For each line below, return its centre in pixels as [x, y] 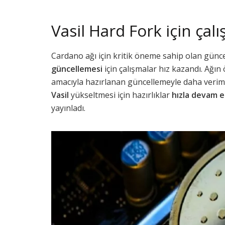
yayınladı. [68, 108]
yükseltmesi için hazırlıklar [120, 95]
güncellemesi [77, 69]
